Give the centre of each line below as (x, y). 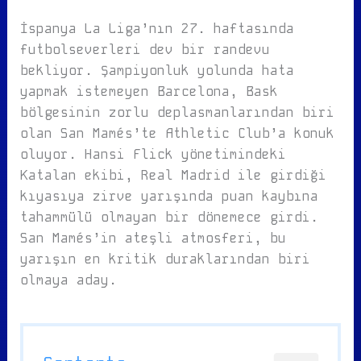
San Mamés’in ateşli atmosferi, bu (153, 238)
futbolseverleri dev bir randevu (145, 50)
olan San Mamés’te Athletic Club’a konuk (177, 133)
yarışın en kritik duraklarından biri (165, 259)
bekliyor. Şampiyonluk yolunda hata (157, 71)
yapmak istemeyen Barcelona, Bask (149, 91)
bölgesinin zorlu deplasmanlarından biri (177, 112)
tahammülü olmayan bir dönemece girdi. (169, 217)
